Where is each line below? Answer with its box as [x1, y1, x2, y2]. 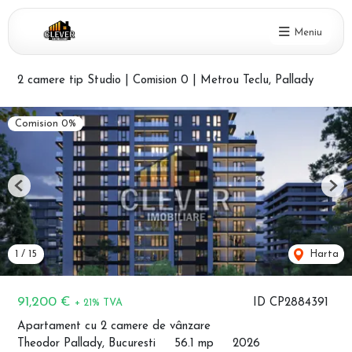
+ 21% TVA [75, 298, 123, 308]
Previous [18, 186, 58, 197]
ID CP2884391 [253, 297, 328, 309]
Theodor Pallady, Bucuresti [17, 338, 156, 350]
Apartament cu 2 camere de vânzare [17, 321, 211, 332]
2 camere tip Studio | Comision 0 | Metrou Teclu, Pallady [17, 75, 313, 86]
